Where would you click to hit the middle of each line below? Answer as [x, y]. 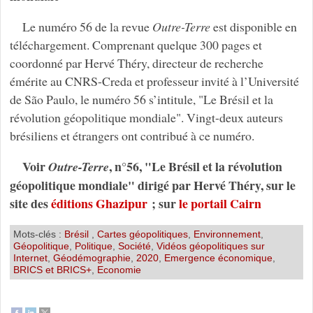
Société [134, 246]
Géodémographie [92, 257]
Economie [119, 269]
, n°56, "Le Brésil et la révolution [195, 167]
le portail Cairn [220, 204]
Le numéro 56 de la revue [87, 27]
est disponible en [253, 27]
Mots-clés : [38, 234]
